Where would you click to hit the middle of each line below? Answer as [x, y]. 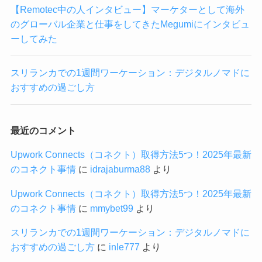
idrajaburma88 [120, 169]
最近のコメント [43, 131]
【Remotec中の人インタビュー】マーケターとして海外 [127, 9]
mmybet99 [111, 208]
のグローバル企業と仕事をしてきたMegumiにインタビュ [130, 24]
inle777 [124, 247]
